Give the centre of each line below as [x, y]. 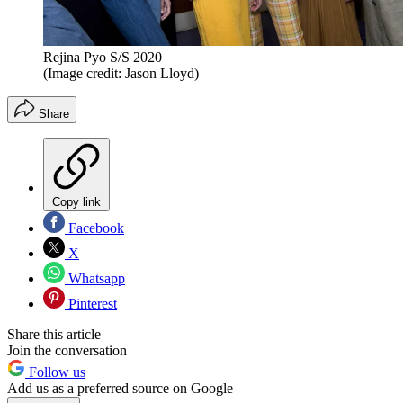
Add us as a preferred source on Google [120, 389]
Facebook [94, 228]
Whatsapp [95, 279]
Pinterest [91, 304]
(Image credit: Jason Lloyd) [121, 74]
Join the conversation [67, 351]
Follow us [55, 372]
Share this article [54, 335]
